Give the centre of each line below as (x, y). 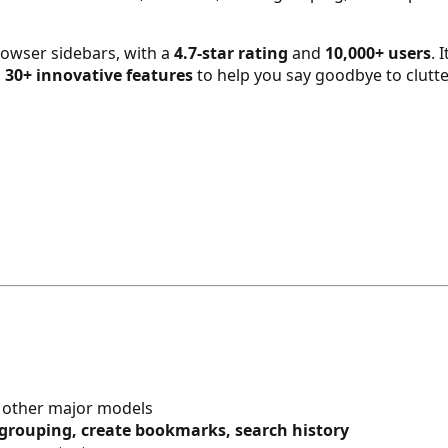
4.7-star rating (231, 52)
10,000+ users (378, 52)
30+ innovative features (99, 74)
